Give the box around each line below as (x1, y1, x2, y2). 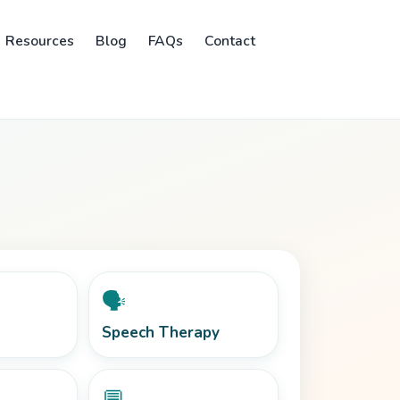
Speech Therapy (102, 322, 220, 343)
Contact (204, 30, 256, 51)
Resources (5, 30, 75, 51)
